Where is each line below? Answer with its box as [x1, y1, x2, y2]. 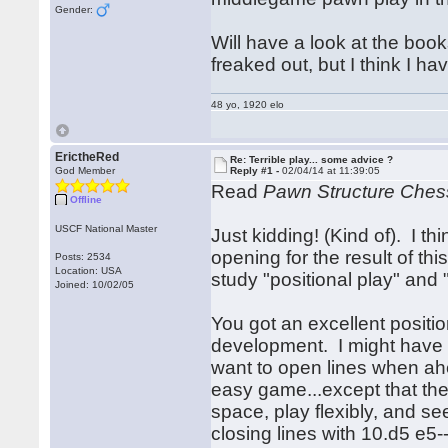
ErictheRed [55, 150, 120, 164]
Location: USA [55, 265, 123, 276]
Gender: [55, 4, 97, 15]
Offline [70, 194, 103, 205]
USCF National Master [55, 223, 158, 234]
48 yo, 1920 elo [211, 99, 285, 110]
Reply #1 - [230, 165, 283, 176]
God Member [55, 165, 116, 176]
